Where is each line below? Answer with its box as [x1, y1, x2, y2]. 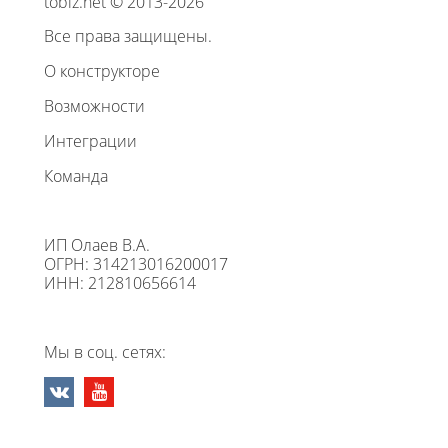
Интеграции [44, 130, 137, 153]
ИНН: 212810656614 [44, 272, 196, 295]
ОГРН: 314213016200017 [44, 253, 228, 276]
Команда [44, 165, 108, 188]
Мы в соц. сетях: [44, 341, 166, 364]
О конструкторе [44, 60, 160, 83]
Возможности [44, 95, 145, 118]
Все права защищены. [44, 25, 212, 48]
